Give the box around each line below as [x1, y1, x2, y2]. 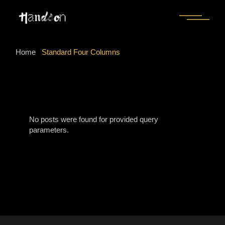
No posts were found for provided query [29, 115, 159, 124]
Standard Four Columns [42, 47, 121, 56]
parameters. [29, 126, 69, 134]
